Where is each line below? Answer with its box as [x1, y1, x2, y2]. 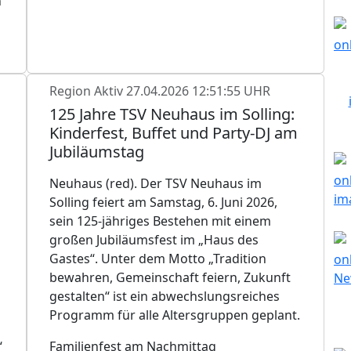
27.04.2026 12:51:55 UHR [126, 81, 270, 100]
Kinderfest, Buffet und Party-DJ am [49, 121, 298, 143]
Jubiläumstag [49, 140, 144, 162]
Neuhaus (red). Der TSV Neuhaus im [49, 174, 262, 192]
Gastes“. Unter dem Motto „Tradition [49, 249, 266, 267]
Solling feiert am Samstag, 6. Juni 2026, [49, 193, 277, 211]
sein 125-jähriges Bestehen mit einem [49, 212, 271, 230]
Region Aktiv [49, 81, 126, 100]
